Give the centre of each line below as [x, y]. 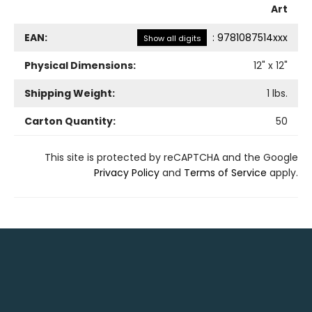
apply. [282, 173]
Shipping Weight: [70, 93]
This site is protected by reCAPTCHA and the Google [171, 157]
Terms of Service [225, 173]
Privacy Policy [127, 173]
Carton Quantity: [70, 121]
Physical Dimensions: [80, 65]
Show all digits [172, 38]
